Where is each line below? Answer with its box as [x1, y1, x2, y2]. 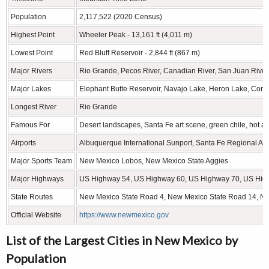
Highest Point [11, 30, 55, 39]
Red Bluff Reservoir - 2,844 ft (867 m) [79, 48, 200, 57]
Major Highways [11, 174, 64, 183]
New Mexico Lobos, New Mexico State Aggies [79, 156, 228, 165]
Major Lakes [11, 84, 51, 93]
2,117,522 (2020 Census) [79, 12, 162, 21]
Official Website [11, 210, 61, 219]
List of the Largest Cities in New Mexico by [6, 232, 238, 247]
